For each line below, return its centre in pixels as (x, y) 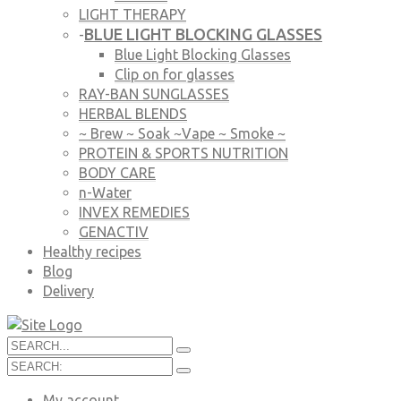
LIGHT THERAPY (132, 14)
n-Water (105, 192)
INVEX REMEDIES (134, 212)
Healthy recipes (92, 252)
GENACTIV (114, 232)
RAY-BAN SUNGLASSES (154, 94)
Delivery (68, 291)
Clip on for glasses (175, 74)
